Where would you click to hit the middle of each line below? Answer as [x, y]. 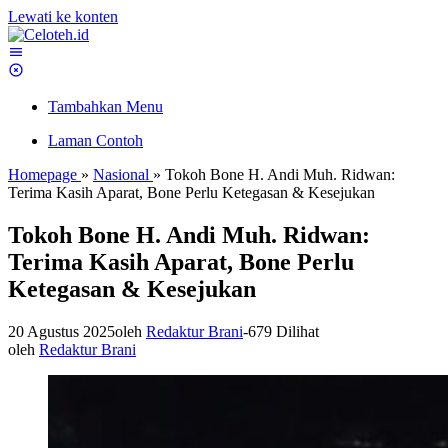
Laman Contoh [95, 140]
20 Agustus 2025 [61, 331]
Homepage [42, 174]
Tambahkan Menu [105, 106]
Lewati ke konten [63, 16]
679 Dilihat [283, 331]
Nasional [121, 174]
